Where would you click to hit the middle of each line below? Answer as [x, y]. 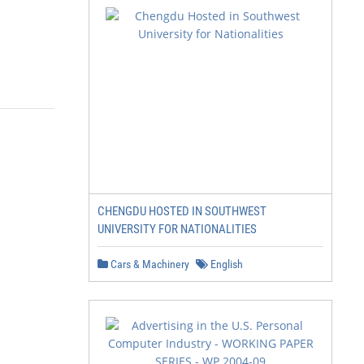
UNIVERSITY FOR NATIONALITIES [177, 229]
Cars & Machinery [149, 264]
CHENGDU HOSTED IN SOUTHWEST [182, 211]
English [225, 264]
